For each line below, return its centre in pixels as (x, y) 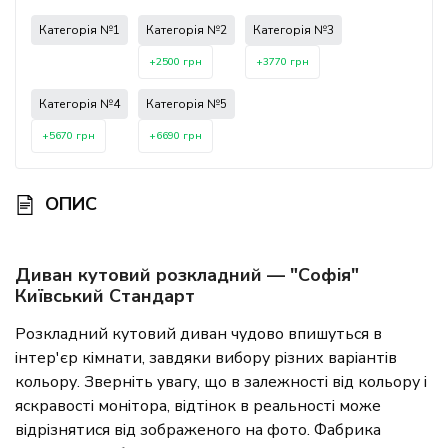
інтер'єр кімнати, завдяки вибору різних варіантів (206, 358)
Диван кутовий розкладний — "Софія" (187, 275)
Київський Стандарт (105, 296)
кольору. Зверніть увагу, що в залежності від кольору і (221, 382)
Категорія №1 (79, 30)
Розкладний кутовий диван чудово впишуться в (198, 334)
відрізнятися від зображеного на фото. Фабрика (198, 430)
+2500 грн (175, 62)
